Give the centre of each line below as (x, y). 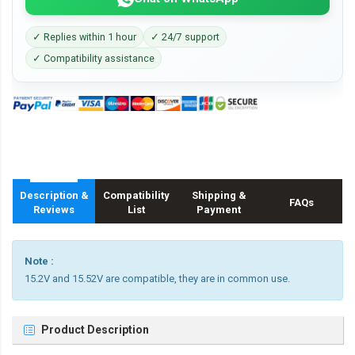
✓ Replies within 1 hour (84, 37)
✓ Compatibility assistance (94, 58)
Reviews (54, 210)
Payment (219, 210)
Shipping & (219, 196)
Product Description (95, 330)
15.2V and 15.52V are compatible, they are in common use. (157, 279)
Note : (39, 261)
